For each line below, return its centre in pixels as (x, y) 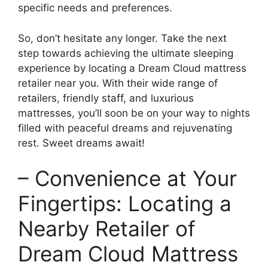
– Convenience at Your (127, 178)
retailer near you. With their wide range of (118, 83)
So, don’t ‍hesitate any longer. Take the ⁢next (122, 38)
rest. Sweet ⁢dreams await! (81, 143)
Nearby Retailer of (107, 229)
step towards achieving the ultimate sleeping (126, 53)
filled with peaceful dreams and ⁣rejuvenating (125, 128)
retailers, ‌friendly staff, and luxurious (106, 98)
